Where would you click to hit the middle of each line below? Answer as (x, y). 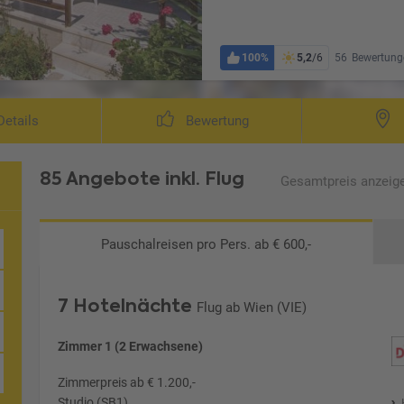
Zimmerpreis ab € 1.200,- (127, 382)
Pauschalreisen (149, 244)
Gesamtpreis (319, 181)
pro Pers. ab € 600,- (254, 244)
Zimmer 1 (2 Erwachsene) (131, 346)
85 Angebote (103, 178)
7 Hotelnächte (125, 305)
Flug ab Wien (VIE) (252, 307)
